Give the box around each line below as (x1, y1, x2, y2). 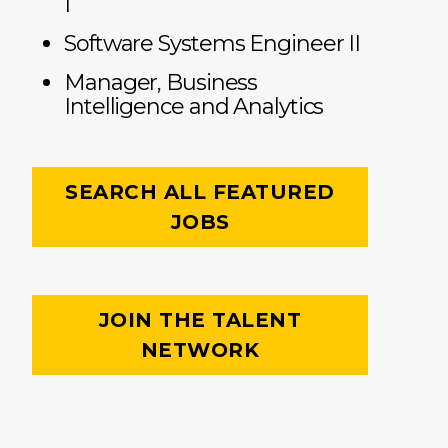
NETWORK (140, 338, 260, 363)
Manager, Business (64, 69, 258, 97)
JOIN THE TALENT (98, 308, 302, 333)
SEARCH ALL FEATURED (65, 180, 335, 205)
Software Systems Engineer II (64, 30, 361, 58)
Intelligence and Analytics (64, 93, 324, 121)
